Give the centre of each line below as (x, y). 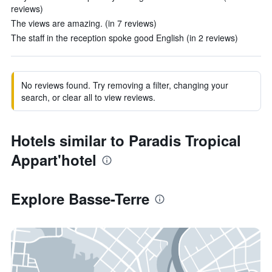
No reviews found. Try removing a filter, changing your (125, 85)
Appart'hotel (54, 160)
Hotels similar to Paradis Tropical (126, 140)
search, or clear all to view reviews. (88, 97)
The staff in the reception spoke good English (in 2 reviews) (124, 38)
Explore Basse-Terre (80, 199)
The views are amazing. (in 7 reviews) (84, 23)
